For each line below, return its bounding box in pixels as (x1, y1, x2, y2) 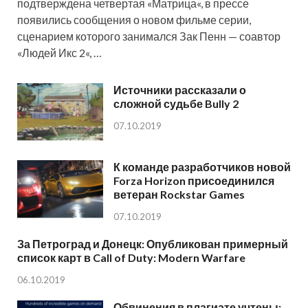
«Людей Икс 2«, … (17, 46, 102, 60)
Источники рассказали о (113, 83, 246, 97)
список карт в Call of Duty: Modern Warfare (17, 251, 245, 265)
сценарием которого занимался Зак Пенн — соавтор (17, 30, 280, 43)
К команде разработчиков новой (113, 160, 291, 174)
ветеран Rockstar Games (113, 188, 245, 201)
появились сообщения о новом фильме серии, (17, 13, 251, 27)
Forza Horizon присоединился (113, 174, 274, 188)
